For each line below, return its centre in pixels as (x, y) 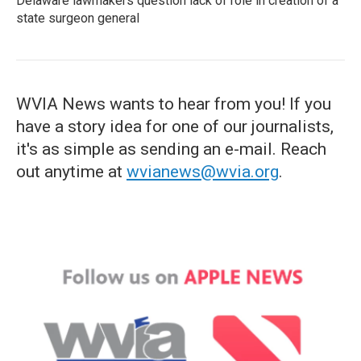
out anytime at (71, 172)
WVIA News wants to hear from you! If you (174, 104)
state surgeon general (78, 18)
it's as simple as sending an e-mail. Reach (171, 149)
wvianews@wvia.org (203, 172)
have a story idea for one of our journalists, (175, 127)
